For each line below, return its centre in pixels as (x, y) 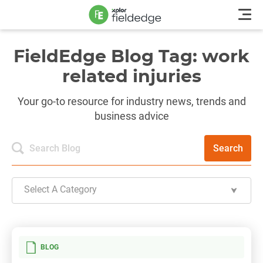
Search (228, 148)
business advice (131, 116)
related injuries (131, 77)
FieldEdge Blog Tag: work (131, 57)
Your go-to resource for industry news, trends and (131, 101)
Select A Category (60, 189)
